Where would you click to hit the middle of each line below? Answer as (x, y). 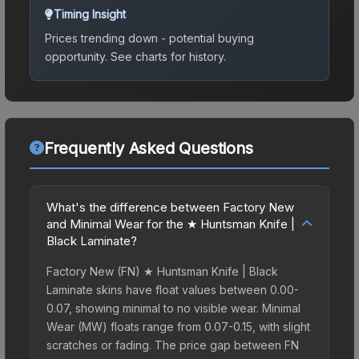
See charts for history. (167, 56)
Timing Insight (90, 14)
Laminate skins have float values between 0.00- (173, 289)
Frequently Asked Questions (148, 148)
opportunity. (76, 56)
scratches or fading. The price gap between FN (173, 345)
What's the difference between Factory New (170, 207)
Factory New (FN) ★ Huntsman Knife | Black (162, 271)
